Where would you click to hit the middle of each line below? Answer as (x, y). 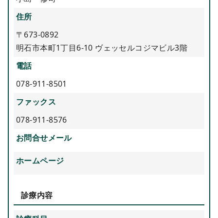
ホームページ (40, 160)
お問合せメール (44, 137)
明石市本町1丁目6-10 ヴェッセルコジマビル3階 (101, 47)
